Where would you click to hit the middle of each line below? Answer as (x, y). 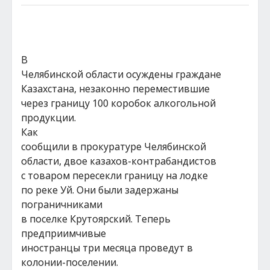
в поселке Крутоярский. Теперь (96, 219)
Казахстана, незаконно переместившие (115, 89)
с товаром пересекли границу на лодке (115, 175)
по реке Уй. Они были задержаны (100, 190)
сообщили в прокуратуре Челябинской (114, 146)
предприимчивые (64, 233)
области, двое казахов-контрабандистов (119, 161)
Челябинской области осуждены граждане (121, 74)
